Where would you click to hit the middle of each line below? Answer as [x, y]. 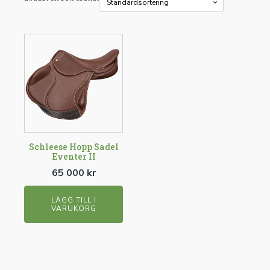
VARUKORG [74, 209]
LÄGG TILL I [74, 200]
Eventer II [74, 156]
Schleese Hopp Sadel [74, 147]
